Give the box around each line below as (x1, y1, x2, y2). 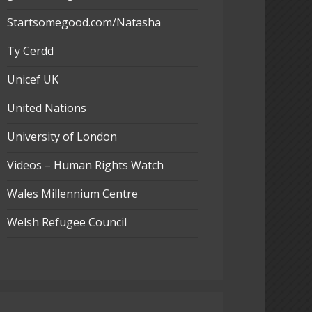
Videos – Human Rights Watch (6, 157, 164, 173)
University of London (6, 128, 117, 144)
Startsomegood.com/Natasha (6, 15, 161, 31)
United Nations (6, 100, 86, 116)
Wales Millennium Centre (6, 185, 138, 201)
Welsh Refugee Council (6, 214, 127, 230)
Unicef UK (6, 72, 58, 88)
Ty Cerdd (6, 43, 54, 59)
